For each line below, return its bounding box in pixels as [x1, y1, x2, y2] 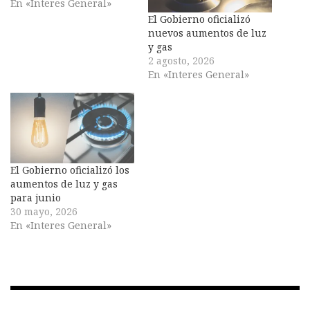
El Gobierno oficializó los [10, 163, 129, 176]
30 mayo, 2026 [10, 204, 77, 218]
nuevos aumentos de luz [148, 26, 266, 39]
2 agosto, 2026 [148, 53, 215, 67]
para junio [10, 190, 61, 204]
